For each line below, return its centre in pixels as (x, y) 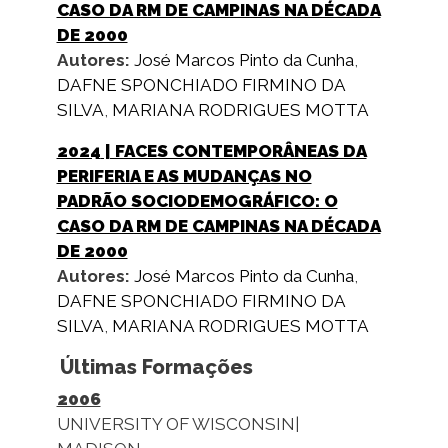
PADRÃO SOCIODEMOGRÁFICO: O (197, 200)
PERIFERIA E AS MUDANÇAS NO (184, 175)
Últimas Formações (156, 366)
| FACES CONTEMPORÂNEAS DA (233, 150)
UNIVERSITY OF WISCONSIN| (177, 423)
